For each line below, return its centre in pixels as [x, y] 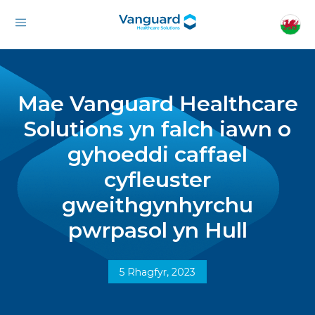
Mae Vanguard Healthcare [157, 104]
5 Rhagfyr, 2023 [157, 272]
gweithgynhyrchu [157, 205]
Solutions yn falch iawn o [157, 129]
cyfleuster [157, 180]
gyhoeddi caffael [157, 154]
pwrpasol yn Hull [157, 230]
